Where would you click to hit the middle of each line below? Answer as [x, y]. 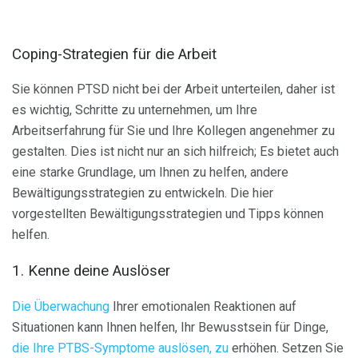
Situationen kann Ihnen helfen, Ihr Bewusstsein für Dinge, [170, 327]
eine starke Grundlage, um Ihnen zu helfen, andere [150, 173]
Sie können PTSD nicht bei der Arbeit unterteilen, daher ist [173, 89]
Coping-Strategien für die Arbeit [114, 54]
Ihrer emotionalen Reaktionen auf [203, 306]
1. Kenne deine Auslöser [91, 271]
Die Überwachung [61, 306]
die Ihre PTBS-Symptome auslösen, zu [120, 348]
